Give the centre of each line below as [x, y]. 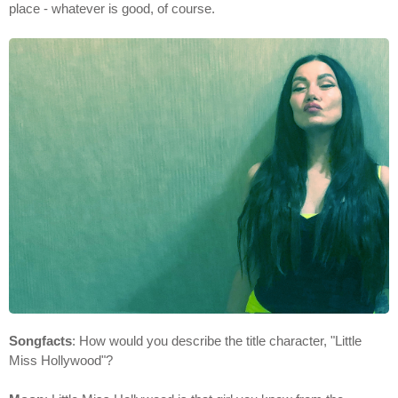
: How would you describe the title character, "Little [217, 341]
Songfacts [40, 341]
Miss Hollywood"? [61, 361]
